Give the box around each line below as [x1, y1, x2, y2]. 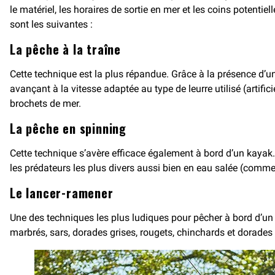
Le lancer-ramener [10, 184, 117, 202]
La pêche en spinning [10, 119, 130, 137]
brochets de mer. [10, 98, 81, 109]
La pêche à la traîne [10, 40, 125, 58]
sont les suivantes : [10, 18, 93, 30]
